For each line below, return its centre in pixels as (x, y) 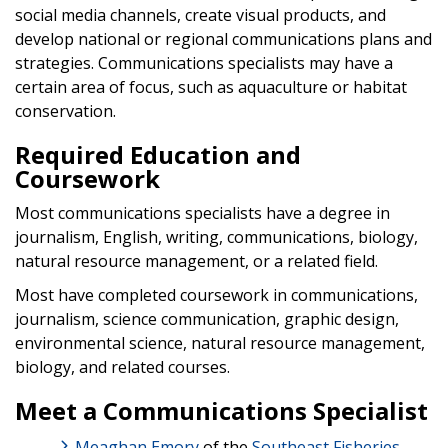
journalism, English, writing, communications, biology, (216, 236)
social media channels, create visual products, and (200, 14)
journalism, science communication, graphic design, (207, 318)
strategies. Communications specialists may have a (204, 62)
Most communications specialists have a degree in (202, 212)
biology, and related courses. (122, 366)
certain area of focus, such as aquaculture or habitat (211, 86)
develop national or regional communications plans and (223, 38)
